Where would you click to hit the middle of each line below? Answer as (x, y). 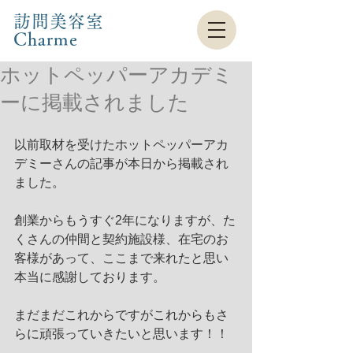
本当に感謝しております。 (90, 277)
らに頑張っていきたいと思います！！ (121, 334)
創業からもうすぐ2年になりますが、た (125, 220)
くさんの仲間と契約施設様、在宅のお (121, 239)
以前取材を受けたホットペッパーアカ (121, 145)
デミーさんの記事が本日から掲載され (121, 163)
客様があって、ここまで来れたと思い (121, 258)
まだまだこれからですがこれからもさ (121, 315)
